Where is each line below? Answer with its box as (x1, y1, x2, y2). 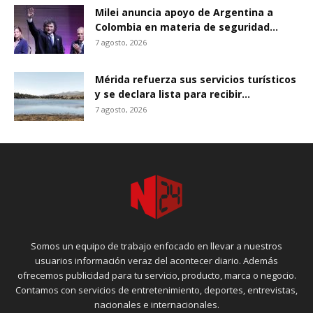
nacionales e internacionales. (94, 298, 219, 311)
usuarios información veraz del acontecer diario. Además (35, 254, 278, 267)
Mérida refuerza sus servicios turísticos (95, 73, 296, 86)
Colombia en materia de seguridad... (95, 20, 278, 34)
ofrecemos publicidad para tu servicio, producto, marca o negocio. (17, 269, 296, 282)
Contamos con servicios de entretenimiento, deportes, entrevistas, (15, 284, 298, 296)
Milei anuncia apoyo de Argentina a (95, 6, 273, 19)
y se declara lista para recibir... (95, 87, 250, 101)
